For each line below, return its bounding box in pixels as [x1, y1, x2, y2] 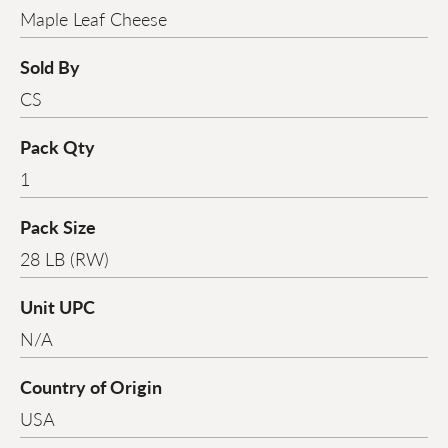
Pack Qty [20, 134, 95, 160]
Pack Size [20, 214, 96, 240]
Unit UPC [20, 294, 95, 320]
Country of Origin [20, 374, 162, 400]
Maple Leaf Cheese [20, 6, 167, 32]
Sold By [20, 54, 80, 80]
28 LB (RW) [20, 246, 109, 272]
